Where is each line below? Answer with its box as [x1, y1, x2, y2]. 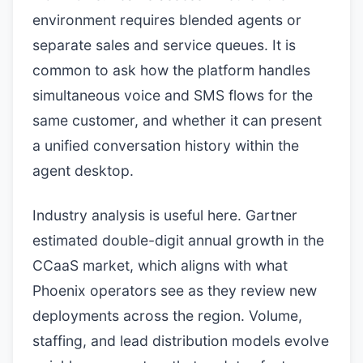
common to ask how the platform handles [32, 62, 310, 79]
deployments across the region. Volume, [32, 307, 302, 324]
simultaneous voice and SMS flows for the [32, 87, 313, 104]
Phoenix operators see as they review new [32, 282, 317, 299]
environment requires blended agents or [32, 11, 301, 28]
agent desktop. [32, 162, 134, 179]
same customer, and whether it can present [32, 112, 322, 129]
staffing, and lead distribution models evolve [32, 332, 329, 349]
